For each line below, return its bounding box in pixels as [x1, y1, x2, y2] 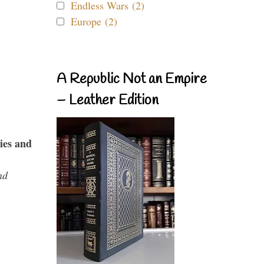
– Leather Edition [57, 91, 159, 110]
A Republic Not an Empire [57, 70, 207, 89]
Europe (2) [71, 14, 117, 28]
